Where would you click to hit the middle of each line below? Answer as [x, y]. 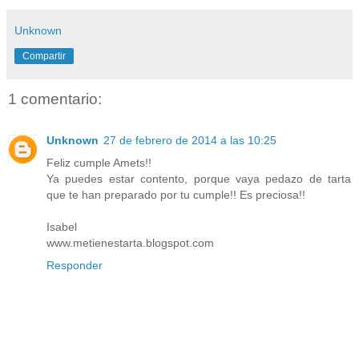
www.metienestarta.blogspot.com [130, 243]
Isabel [62, 227]
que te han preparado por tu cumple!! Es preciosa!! [176, 195]
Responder [75, 266]
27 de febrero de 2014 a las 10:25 [190, 141]
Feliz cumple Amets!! [99, 163]
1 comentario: [55, 99]
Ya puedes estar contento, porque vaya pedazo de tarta [199, 179]
